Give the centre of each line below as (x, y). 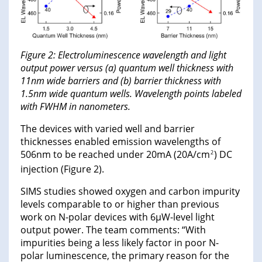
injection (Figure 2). (62, 169)
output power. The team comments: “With (113, 230)
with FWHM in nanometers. (75, 106)
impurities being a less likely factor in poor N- (120, 242)
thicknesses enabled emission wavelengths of (120, 141)
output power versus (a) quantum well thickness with (127, 68)
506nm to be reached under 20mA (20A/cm (115, 154)
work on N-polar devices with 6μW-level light (118, 217)
